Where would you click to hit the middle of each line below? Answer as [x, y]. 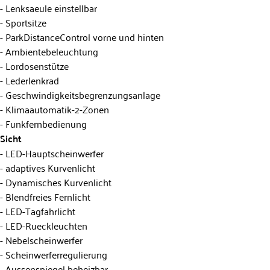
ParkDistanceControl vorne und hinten [83, 36]
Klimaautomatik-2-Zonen [56, 109]
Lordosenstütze [36, 65]
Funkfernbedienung [45, 123]
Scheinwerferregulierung [55, 254]
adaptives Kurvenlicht [49, 167]
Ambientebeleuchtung [51, 51]
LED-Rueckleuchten [45, 225]
